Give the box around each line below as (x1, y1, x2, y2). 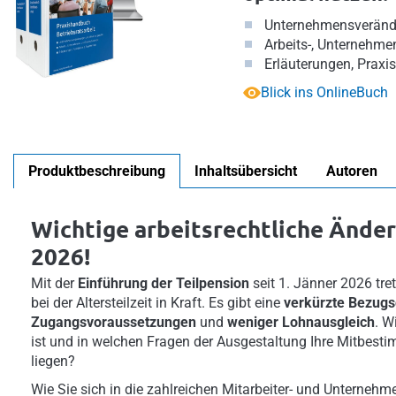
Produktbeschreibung (28, 163, 165, 179)
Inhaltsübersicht (194, 163, 297, 179)
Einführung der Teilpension (78, 275, 249, 292)
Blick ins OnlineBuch (261, 84, 388, 101)
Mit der (31, 275, 78, 292)
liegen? (31, 353, 75, 369)
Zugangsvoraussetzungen (31, 314, 196, 331)
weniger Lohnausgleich (227, 314, 375, 331)
